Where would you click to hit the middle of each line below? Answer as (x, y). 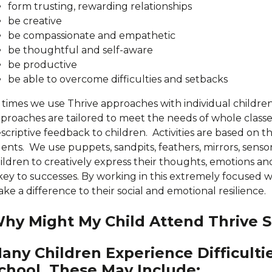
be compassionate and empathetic (92, 36)
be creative (35, 21)
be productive (42, 65)
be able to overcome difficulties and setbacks (118, 79)
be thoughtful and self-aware (80, 50)
